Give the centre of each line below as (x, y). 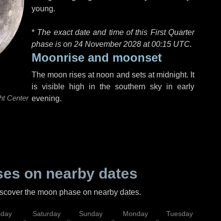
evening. (47, 98)
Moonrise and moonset (97, 57)
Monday (135, 214)
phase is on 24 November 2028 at (92, 44)
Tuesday (180, 214)
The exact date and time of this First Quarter (116, 32)
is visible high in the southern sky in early (113, 87)
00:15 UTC (171, 44)
